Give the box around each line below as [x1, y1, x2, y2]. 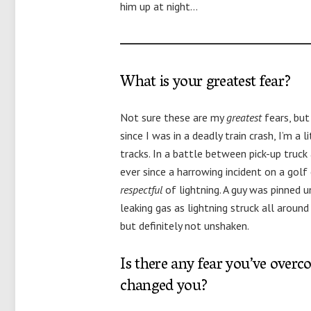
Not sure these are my [120, 110, 227, 124]
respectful [120, 183, 163, 196]
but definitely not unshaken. [120, 219, 250, 233]
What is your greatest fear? [120, 69, 292, 98]
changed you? [120, 273, 208, 302]
